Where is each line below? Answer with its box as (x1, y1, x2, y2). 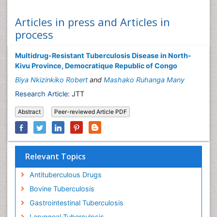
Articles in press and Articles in (15, 15, 170, 29)
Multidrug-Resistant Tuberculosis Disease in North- (15, 51, 191, 60)
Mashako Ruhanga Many (104, 76, 185, 84)
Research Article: (15, 90, 70, 98)
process (15, 27, 53, 42)
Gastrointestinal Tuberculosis (29, 199, 124, 207)
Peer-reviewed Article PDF (54, 108, 127, 115)
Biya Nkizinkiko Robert (15, 76, 88, 84)
